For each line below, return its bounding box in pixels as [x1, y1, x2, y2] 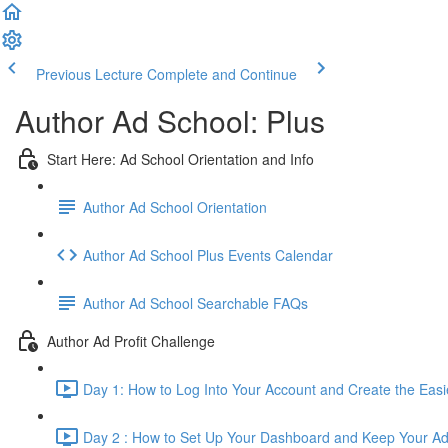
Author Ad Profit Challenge [47, 330, 215, 351]
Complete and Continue [147, 64, 297, 84]
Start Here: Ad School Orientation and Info [47, 148, 314, 169]
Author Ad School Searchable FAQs [83, 292, 308, 313]
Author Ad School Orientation [83, 196, 267, 217]
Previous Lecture [36, 64, 143, 84]
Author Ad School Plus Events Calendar [83, 244, 333, 265]
